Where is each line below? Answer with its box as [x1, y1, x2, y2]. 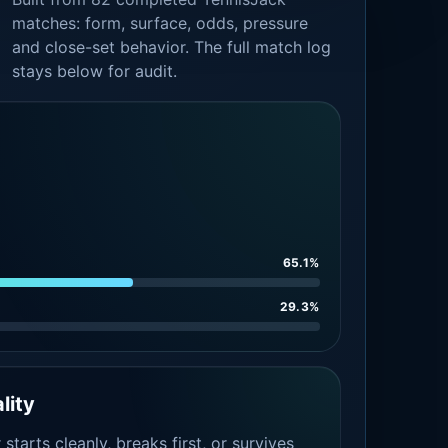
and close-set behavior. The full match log [12, 37, 332, 57]
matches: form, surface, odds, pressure [12, 13, 309, 33]
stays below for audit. [12, 61, 178, 81]
